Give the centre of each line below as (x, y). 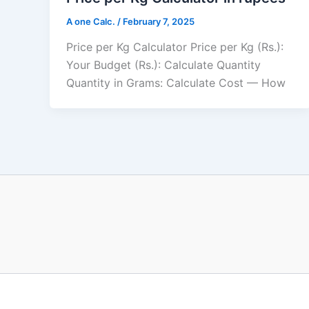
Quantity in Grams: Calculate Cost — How (176, 83)
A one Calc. (92, 21)
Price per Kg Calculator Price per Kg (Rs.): (175, 47)
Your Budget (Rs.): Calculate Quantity (163, 65)
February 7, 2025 (159, 21)
